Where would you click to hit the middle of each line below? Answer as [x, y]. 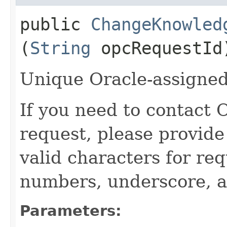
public [55, 24]
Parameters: [71, 211]
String [60, 48]
